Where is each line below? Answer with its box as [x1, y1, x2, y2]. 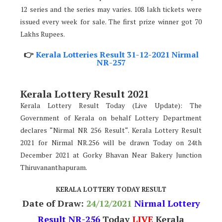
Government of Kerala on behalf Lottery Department [20, 112, 202, 122]
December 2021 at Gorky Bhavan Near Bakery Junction [20, 150, 202, 160]
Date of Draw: [22, 197, 86, 209]
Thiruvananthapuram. [20, 162, 87, 172]
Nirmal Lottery [134, 197, 200, 209]
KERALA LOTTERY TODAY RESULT [55, 184, 166, 194]
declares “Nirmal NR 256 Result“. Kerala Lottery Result [20, 125, 202, 135]
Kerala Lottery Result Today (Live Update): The [20, 100, 202, 110]
